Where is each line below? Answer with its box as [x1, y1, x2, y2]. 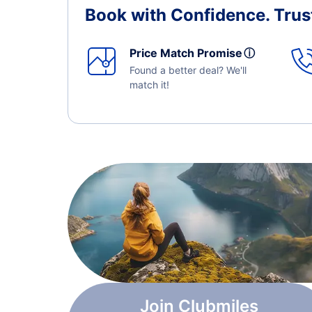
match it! [130, 79, 169, 91]
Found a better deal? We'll [130, 64, 247, 76]
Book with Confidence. [85, 5, 274, 25]
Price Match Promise [130, 46, 248, 60]
